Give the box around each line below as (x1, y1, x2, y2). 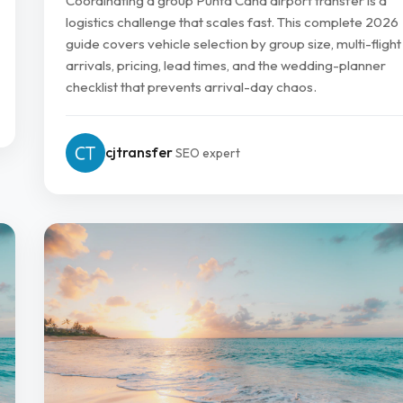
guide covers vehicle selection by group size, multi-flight (66, 34, 401, 52)
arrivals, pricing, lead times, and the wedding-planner (66, 56, 386, 74)
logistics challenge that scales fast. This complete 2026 (66, 13, 399, 31)
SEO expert (175, 145, 240, 162)
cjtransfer (105, 143, 173, 162)
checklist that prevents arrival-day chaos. (66, 77, 317, 95)
